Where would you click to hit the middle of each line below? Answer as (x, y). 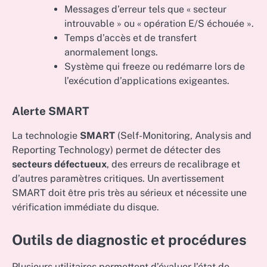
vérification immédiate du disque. (86, 207)
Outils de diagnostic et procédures (129, 239)
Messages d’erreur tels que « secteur (145, 9)
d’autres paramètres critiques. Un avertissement (118, 178)
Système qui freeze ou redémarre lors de (155, 66)
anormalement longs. (111, 52)
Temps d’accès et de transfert (131, 38)
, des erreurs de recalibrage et (173, 164)
